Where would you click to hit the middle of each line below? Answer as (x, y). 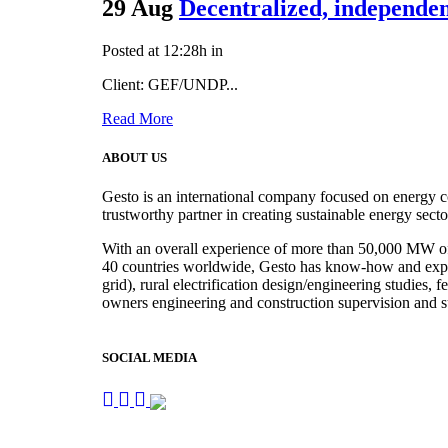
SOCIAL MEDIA (149, 358)
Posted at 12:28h (154, 50)
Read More (137, 118)
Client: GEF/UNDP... (170, 84)
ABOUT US (134, 158)
